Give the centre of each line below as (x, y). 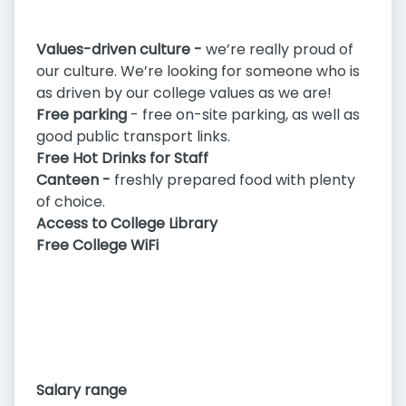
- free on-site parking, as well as (243, 115)
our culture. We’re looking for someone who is (198, 72)
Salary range (82, 391)
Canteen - (75, 180)
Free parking (82, 115)
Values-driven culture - (119, 50)
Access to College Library (127, 224)
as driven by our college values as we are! (184, 93)
